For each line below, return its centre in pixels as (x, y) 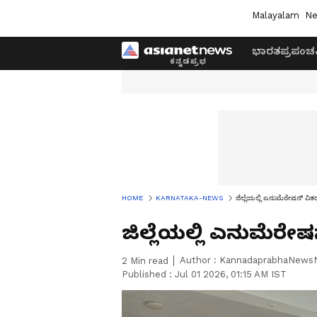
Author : (200, 260)
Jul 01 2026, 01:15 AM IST (231, 274)
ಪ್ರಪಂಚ (298, 51)
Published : (148, 274)
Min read (148, 261)
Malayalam (275, 15)
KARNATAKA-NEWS (189, 198)
